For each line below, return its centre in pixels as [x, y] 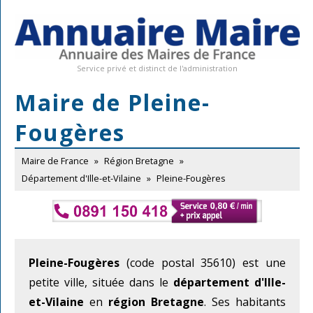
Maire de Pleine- [112, 103]
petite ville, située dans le [101, 282]
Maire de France [55, 161]
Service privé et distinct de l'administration [157, 68]
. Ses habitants [245, 301]
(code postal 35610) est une [203, 262]
